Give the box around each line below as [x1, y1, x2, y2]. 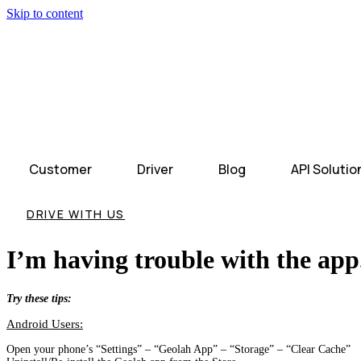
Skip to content [6, 6, 83, 20]
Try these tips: [6, 292, 72, 305]
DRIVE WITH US [27, 206, 126, 222]
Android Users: [6, 317, 83, 330]
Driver [137, 160, 173, 178]
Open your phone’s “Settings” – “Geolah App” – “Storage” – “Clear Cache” [6, 342, 351, 355]
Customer [29, 160, 92, 178]
